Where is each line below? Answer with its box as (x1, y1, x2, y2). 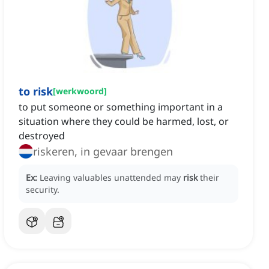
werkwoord (56, 85, 104, 97)
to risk (19, 84, 53, 99)
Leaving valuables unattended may (40, 172, 183, 184)
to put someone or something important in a (19, 100, 223, 114)
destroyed (19, 129, 65, 143)
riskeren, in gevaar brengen (33, 144, 173, 159)
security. (26, 184, 59, 196)
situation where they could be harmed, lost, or (19, 115, 229, 128)
